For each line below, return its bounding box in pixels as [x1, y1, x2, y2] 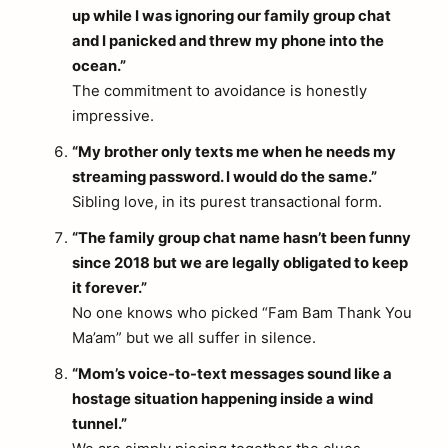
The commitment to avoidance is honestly [72, 82, 367, 101]
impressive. [72, 107, 154, 126]
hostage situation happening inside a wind [72, 390, 373, 409]
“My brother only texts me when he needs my [72, 143, 396, 162]
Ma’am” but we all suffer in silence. [72, 329, 316, 348]
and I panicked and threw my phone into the [72, 32, 384, 51]
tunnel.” [72, 415, 127, 434]
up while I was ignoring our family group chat [72, 7, 391, 26]
